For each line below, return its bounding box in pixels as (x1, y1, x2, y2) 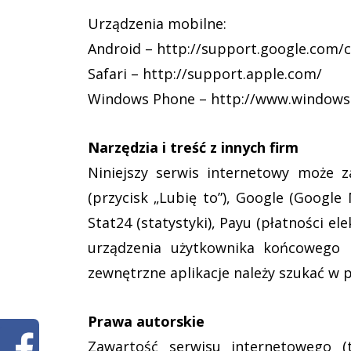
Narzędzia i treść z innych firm (88, 138, 299, 157)
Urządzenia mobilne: (88, 14, 226, 33)
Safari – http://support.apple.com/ (88, 64, 322, 83)
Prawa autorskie (88, 312, 204, 331)
